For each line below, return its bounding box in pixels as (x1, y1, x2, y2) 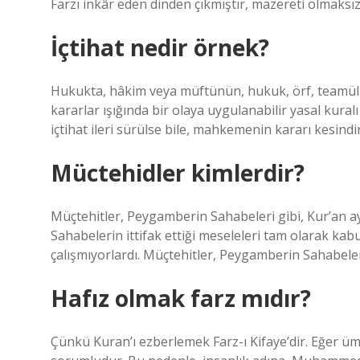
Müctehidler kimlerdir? (51, 157, 305, 188)
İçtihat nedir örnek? (51, 32, 269, 63)
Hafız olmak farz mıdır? (51, 283, 311, 313)
